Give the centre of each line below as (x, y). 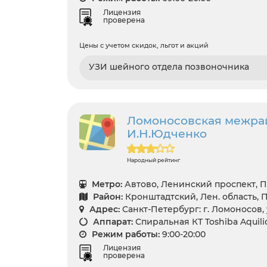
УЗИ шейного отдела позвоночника (169, 66)
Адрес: (103, 209)
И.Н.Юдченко (167, 133)
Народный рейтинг (153, 160)
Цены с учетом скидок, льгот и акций (144, 45)
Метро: (106, 184)
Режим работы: (125, 234)
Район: (107, 196)
